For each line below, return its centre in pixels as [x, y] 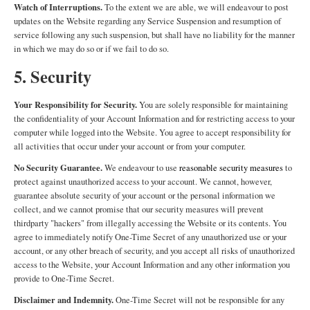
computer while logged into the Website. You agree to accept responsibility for [152, 133]
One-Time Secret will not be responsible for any [199, 300]
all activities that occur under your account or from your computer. [130, 146]
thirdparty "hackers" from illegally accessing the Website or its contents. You [150, 223]
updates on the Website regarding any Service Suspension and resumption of [147, 21]
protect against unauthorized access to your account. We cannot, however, [143, 182]
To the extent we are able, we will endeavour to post [195, 7]
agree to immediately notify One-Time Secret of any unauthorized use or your [150, 237]
